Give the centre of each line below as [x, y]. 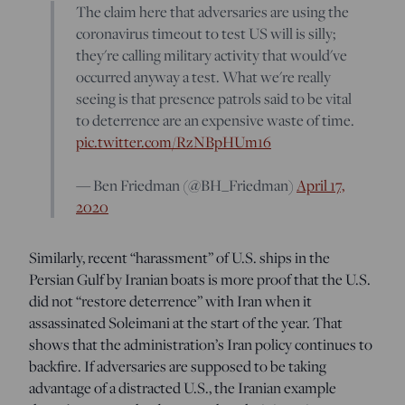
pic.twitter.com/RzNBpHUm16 [174, 141]
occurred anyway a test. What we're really [203, 76]
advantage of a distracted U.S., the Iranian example [183, 387]
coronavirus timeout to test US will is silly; [206, 33]
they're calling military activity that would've [212, 55]
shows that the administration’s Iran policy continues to [201, 344]
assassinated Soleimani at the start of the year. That [186, 322]
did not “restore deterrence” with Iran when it [170, 301]
